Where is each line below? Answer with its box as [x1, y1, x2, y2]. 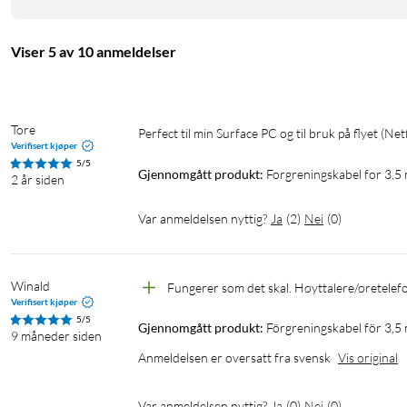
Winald [11, 278, 50, 294]
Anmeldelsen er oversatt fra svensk [138, 350, 331, 366]
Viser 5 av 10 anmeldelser [11, 43, 176, 61]
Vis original [338, 350, 398, 366]
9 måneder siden [11, 328, 102, 344]
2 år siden [11, 172, 65, 188]
